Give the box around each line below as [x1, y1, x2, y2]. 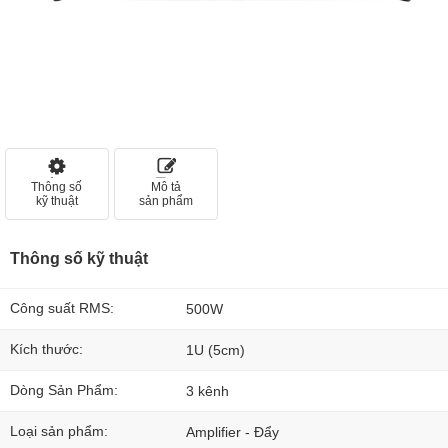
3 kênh [186, 383, 229, 399]
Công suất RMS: [10, 300, 114, 316]
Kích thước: [10, 341, 83, 357]
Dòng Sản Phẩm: [10, 382, 118, 398]
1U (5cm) [186, 342, 245, 358]
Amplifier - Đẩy [186, 424, 279, 440]
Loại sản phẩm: [10, 423, 108, 439]
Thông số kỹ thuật [10, 250, 148, 267]
